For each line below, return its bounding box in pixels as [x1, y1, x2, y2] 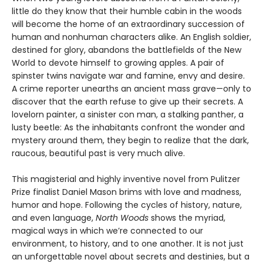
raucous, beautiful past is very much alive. [12, 147, 185, 160]
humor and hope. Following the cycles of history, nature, [12, 199, 242, 211]
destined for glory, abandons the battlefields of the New [12, 44, 241, 56]
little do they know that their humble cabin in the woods [12, 5, 242, 18]
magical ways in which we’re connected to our [12, 225, 203, 237]
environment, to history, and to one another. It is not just [12, 238, 244, 250]
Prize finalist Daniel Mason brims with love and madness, [12, 186, 241, 198]
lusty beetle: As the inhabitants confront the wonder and [12, 122, 245, 134]
